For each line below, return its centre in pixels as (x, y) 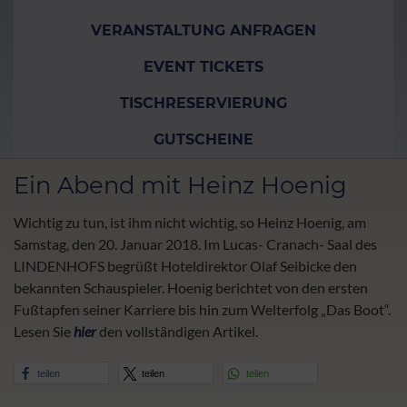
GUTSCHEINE (203, 139)
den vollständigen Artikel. (177, 331)
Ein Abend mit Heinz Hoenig (180, 184)
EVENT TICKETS (203, 66)
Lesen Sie (44, 331)
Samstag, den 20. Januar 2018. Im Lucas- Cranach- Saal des (195, 243)
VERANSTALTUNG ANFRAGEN (203, 30)
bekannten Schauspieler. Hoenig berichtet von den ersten (191, 287)
